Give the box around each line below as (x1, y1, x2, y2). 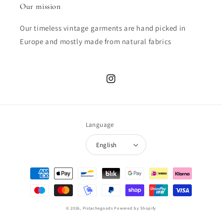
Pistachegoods (82, 205, 113, 211)
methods (17, 177, 46, 187)
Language (85, 120, 114, 129)
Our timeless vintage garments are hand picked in (20, 23, 186, 33)
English (96, 140, 117, 149)
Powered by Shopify (114, 205, 157, 211)
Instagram (106, 79, 139, 89)
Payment (17, 164, 46, 174)
